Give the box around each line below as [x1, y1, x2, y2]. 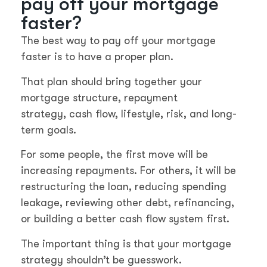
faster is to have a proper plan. [21, 51, 173, 63]
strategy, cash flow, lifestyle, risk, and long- [21, 107, 237, 120]
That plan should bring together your [21, 75, 202, 88]
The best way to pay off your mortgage [21, 35, 216, 47]
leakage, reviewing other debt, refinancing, [21, 197, 234, 209]
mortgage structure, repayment [21, 91, 178, 104]
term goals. [21, 123, 76, 136]
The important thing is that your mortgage [21, 237, 231, 250]
